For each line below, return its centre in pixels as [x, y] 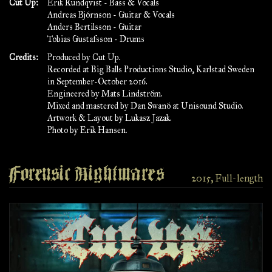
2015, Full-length [227, 178]
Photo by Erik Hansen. [87, 130]
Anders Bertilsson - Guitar [94, 27]
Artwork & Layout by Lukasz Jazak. [110, 118]
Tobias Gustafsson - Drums [96, 39]
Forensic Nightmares [87, 174]
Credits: [24, 57]
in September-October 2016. [97, 82]
